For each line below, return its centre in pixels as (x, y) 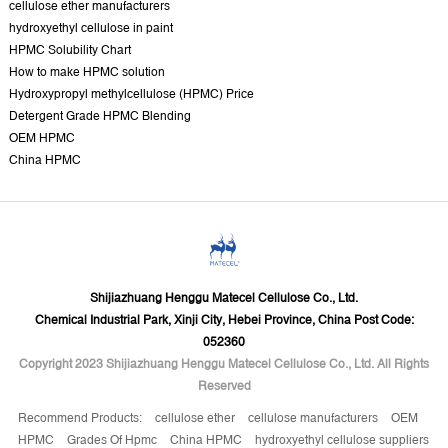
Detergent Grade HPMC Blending (99, 115)
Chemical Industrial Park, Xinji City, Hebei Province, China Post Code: (224, 320)
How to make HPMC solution (86, 71)
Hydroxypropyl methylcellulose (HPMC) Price (131, 93)
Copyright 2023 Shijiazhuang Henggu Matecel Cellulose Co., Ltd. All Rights (224, 364)
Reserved (224, 386)
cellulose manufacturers (314, 418)
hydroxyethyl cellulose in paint (90, 27)
